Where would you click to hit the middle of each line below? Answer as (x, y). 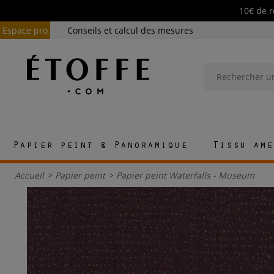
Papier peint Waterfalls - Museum (185, 176)
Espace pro (25, 30)
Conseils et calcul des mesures (130, 30)
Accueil (29, 176)
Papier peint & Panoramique (100, 146)
